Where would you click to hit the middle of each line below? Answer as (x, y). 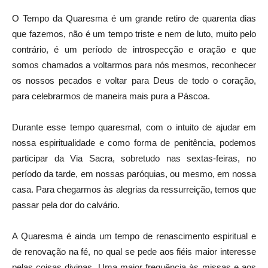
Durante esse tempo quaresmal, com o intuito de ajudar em (134, 127)
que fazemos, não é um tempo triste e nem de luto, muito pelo (134, 33)
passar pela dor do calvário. (66, 205)
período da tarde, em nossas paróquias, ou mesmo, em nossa (134, 173)
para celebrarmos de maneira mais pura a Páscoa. (111, 96)
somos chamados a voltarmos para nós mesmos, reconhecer (134, 65)
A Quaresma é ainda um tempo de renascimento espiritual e (134, 236)
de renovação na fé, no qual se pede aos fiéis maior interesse (134, 251)
